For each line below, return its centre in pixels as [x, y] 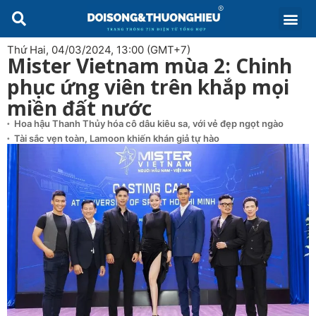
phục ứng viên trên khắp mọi [148, 87]
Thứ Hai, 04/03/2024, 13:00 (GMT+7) [99, 50]
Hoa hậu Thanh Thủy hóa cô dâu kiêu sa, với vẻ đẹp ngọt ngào [149, 123]
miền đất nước [79, 108]
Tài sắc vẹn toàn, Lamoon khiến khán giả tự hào [117, 138]
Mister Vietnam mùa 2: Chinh [150, 66]
